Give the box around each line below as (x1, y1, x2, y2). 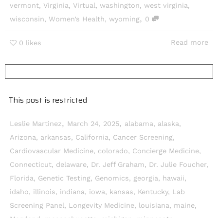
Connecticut (10, 161, 52, 169)
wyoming (109, 15, 140, 24)
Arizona (10, 133, 36, 142)
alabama (125, 120, 153, 128)
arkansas (40, 133, 71, 142)
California (75, 133, 109, 142)
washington (100, 1, 140, 10)
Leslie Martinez (10, 120, 62, 128)
